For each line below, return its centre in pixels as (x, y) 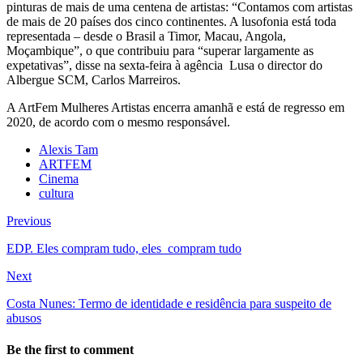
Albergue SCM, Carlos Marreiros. (94, 79)
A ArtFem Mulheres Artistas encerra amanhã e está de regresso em (175, 107)
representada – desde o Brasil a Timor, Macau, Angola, (146, 36)
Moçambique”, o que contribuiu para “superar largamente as (160, 50)
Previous (29, 220)
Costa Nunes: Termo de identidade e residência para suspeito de (169, 303)
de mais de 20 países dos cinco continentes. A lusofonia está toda (171, 21)
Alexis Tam (68, 149)
